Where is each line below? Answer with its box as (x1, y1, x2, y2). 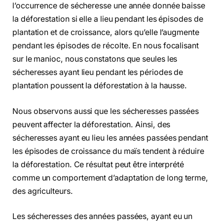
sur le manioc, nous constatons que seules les (12, 54, 178, 64)
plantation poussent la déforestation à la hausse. (12, 81, 187, 91)
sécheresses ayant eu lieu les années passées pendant (12, 133, 208, 143)
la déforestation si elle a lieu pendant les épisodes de (12, 14, 203, 24)
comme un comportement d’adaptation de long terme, (12, 173, 209, 183)
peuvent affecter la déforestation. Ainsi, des (12, 119, 171, 129)
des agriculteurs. (12, 186, 73, 196)
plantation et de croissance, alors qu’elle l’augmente (12, 28, 199, 37)
